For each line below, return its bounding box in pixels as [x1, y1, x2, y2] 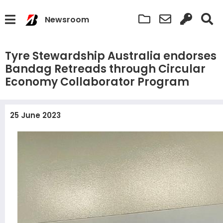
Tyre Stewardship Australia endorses [5, 48, 217, 64]
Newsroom [45, 13, 90, 25]
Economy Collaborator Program [5, 74, 189, 90]
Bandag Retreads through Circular [5, 61, 206, 77]
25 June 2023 [10, 110, 61, 120]
